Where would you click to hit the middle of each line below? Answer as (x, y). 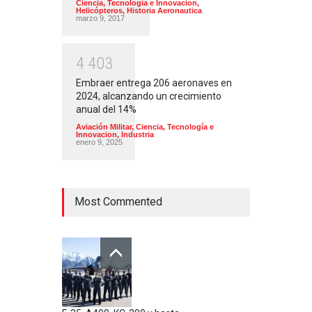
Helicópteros (99, 10)
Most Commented (118, 202)
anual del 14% (106, 110)
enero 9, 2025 (99, 142)
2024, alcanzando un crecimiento (149, 96)
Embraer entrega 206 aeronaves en (154, 83)
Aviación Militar (104, 127)
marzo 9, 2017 (100, 18)
